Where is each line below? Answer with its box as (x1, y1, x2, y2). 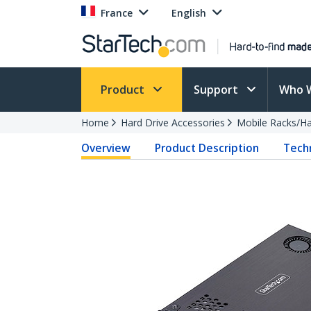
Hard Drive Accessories (121, 116, 225, 129)
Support (194, 82, 241, 97)
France (101, 6, 133, 19)
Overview (81, 140, 131, 155)
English (171, 6, 206, 19)
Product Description (155, 140, 260, 155)
